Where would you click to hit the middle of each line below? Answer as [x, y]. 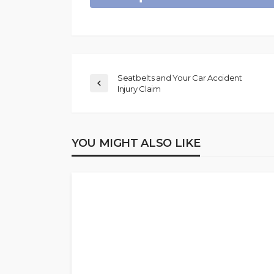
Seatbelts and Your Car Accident [180, 77]
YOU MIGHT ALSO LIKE [136, 143]
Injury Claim [139, 88]
